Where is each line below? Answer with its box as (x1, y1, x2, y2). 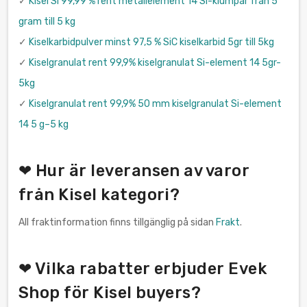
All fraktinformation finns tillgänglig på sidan (19, 216, 216, 228)
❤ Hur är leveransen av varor (19, 160, 250, 180)
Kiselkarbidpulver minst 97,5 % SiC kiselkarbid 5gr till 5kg (29, 36, 274, 48)
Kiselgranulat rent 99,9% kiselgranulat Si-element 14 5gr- (29, 56, 281, 69)
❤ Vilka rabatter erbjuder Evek (19, 258, 267, 278)
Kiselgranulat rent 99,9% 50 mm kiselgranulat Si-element (29, 97, 282, 110)
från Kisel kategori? (19, 184, 180, 204)
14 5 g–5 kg (19, 118, 69, 130)
